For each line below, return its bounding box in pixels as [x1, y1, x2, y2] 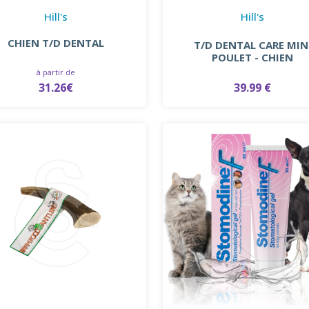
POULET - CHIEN [212, 50, 294, 64]
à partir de [37, 66, 76, 77]
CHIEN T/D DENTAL [8, 35, 105, 50]
